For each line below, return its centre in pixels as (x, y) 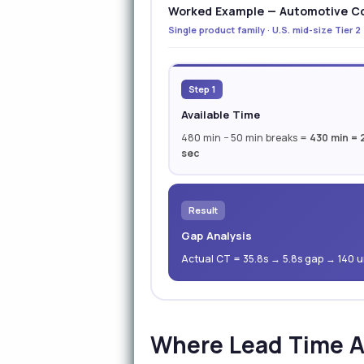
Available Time (221, 115)
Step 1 (202, 89)
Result (204, 210)
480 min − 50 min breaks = (246, 138)
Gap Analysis (217, 236)
